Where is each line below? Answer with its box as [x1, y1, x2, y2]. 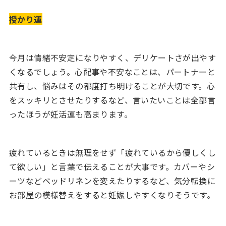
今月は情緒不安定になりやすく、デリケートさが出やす [9, 51, 216, 64]
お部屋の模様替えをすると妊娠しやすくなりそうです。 [9, 188, 215, 201]
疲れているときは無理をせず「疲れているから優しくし [9, 146, 216, 158]
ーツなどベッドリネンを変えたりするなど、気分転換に [9, 174, 215, 187]
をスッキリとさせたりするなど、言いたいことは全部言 [9, 93, 215, 106]
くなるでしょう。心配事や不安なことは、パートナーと [9, 65, 215, 78]
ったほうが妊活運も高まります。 [9, 107, 132, 120]
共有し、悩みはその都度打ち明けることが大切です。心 [9, 79, 215, 92]
